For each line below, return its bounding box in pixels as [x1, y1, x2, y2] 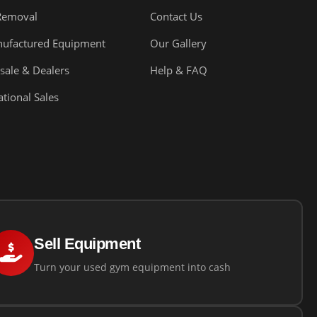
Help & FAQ [150, 63, 208, 78]
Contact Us [150, 9, 203, 24]
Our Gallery [150, 36, 207, 51]
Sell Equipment [34, 234, 141, 253]
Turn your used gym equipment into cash [34, 260, 231, 274]
